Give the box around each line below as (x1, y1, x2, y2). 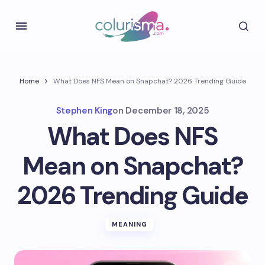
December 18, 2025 (125, 105, 209, 117)
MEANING (111, 220, 148, 228)
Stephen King (56, 105, 113, 117)
